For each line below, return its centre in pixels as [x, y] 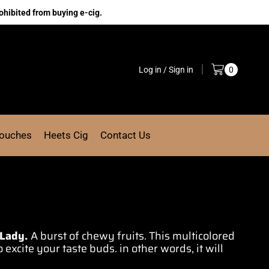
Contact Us [125, 135]
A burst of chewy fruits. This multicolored [133, 236]
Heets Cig [66, 135]
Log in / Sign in [166, 69]
